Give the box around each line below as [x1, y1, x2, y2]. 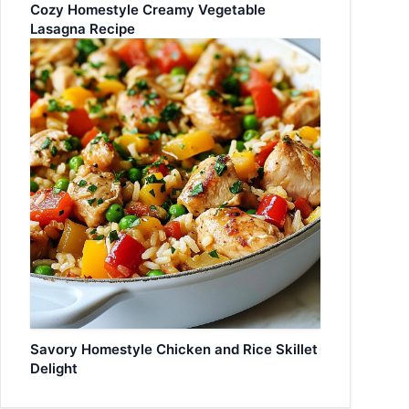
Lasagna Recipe [30, 20, 135, 37]
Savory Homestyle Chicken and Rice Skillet [30, 341, 318, 358]
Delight [30, 360, 78, 377]
